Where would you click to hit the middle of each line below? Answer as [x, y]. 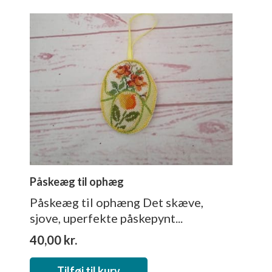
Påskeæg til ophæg [76, 181]
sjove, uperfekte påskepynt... [106, 218]
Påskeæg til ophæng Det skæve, [116, 202]
